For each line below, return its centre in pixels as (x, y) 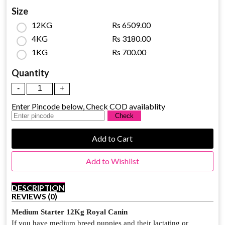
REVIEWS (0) (35, 196)
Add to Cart (113, 138)
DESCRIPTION (38, 188)
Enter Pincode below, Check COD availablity (89, 106)
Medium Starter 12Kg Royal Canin (71, 212)
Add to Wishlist (112, 161)
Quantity (31, 73)
